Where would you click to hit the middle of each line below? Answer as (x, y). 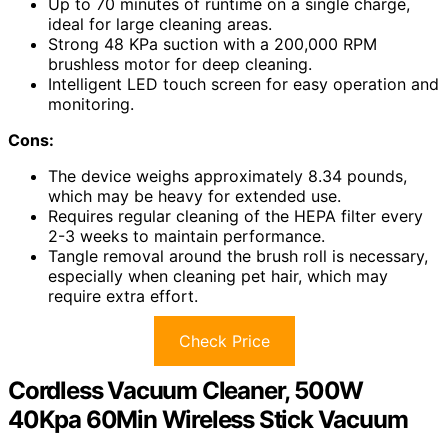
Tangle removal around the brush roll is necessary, (238, 256)
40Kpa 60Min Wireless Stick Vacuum (208, 420)
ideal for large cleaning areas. (160, 24)
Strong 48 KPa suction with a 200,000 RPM (212, 44)
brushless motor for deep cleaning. (180, 64)
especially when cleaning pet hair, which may (218, 276)
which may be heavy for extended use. (194, 196)
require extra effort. (123, 296)
